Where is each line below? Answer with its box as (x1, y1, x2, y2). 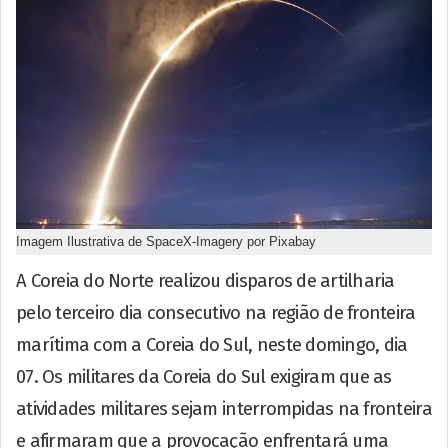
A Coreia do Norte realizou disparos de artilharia (16, 269, 395, 292)
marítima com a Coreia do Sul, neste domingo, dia (16, 333, 408, 356)
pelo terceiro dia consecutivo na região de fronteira (16, 301, 416, 324)
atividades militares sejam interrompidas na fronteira (16, 397, 432, 420)
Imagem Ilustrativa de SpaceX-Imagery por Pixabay (16, 233, 316, 249)
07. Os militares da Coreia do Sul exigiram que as (16, 365, 392, 388)
